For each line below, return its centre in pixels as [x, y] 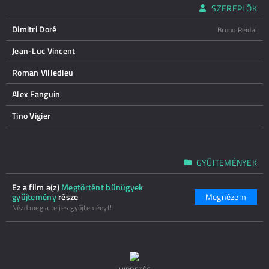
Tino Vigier [32, 116]
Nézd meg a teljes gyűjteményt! [62, 207]
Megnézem [225, 197]
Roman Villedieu [43, 72]
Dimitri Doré [35, 29]
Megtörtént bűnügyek [102, 187]
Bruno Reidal [237, 30]
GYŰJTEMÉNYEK [226, 162]
